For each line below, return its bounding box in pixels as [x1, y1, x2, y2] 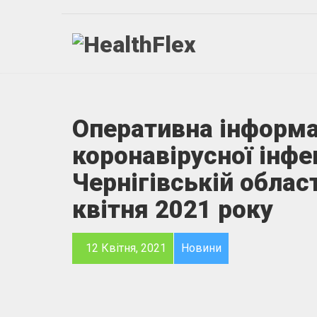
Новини [181, 241, 221, 255]
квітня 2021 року [72, 195, 273, 224]
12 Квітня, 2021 [83, 241, 166, 255]
